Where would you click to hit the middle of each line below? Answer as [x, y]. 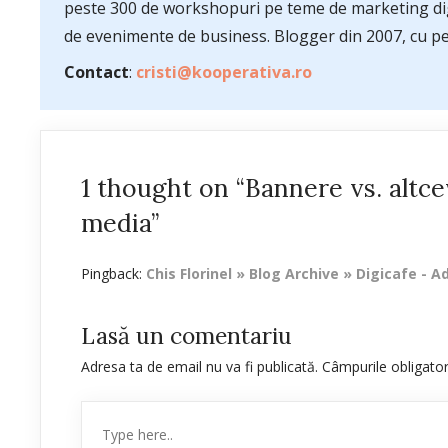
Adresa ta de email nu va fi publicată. [199, 366]
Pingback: [113, 273]
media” [120, 223]
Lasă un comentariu [186, 335]
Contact [96, 72]
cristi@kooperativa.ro [224, 72]
